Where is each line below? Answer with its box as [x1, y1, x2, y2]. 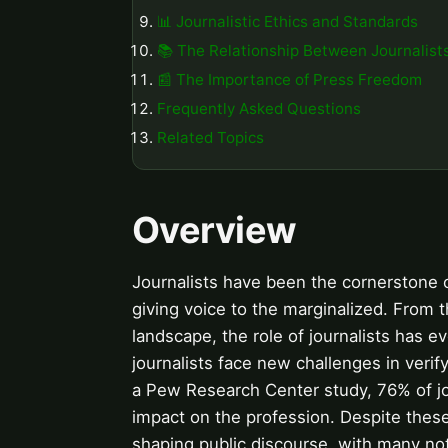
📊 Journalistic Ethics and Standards [157, 12, 418, 32]
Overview [132, 208, 297, 253]
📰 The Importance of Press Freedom [157, 69, 422, 89]
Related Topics [157, 127, 264, 147]
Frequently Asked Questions [157, 98, 361, 118]
